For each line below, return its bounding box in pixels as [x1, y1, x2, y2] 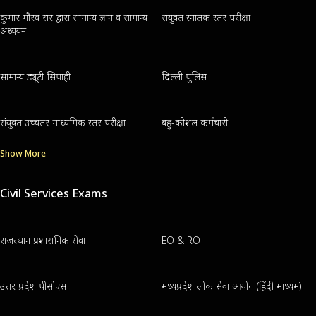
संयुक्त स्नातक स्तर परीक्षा [161, 10, 250, 24]
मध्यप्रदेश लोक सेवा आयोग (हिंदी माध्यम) [161, 279, 301, 293]
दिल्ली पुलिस [161, 69, 207, 83]
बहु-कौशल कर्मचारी [161, 115, 228, 129]
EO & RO [161, 233, 200, 247]
